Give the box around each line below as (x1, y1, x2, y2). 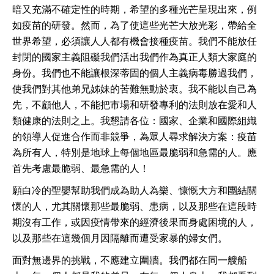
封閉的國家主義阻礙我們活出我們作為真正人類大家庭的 (12, 51, 257, 63)
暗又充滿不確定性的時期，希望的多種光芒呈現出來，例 (12, 3, 257, 15)
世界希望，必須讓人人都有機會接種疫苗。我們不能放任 (12, 35, 257, 47)
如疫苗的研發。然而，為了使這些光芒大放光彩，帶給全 (12, 19, 257, 31)
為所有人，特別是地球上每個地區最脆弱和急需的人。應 (12, 146, 257, 158)
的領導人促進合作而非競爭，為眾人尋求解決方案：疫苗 (12, 130, 257, 143)
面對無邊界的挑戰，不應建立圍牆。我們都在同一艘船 (12, 254, 247, 266)
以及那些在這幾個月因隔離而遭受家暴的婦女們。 (12, 232, 228, 244)
